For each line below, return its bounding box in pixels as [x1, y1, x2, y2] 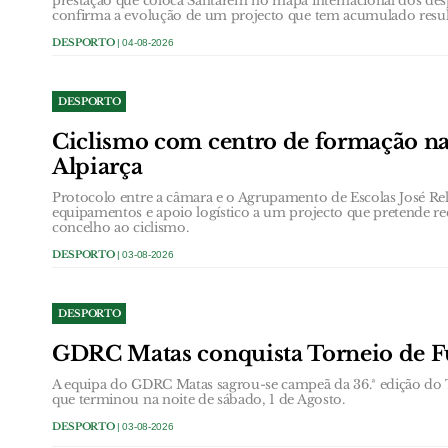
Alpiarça [52, 153, 143, 180]
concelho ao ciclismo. [52, 218, 189, 236]
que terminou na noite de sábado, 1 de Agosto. [52, 390, 345, 408]
